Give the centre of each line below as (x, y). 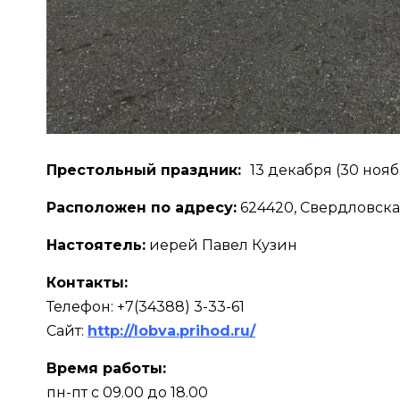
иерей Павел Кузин (221, 246)
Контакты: (87, 283)
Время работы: (106, 369)
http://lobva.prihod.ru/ (171, 331)
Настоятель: (96, 246)
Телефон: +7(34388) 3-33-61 (146, 307)
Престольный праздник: (148, 171)
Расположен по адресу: (142, 208)
